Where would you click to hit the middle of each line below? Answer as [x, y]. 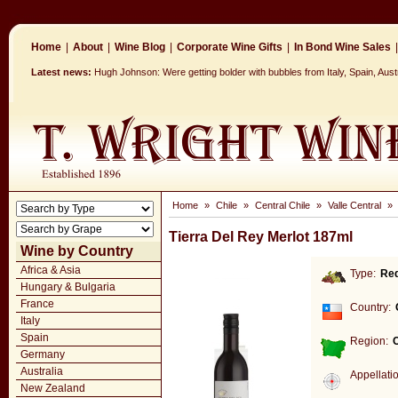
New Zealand [53, 388]
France [37, 304]
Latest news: [61, 72]
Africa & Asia [51, 270]
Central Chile [283, 205]
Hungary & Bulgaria [68, 287]
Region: [369, 341]
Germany [43, 354]
